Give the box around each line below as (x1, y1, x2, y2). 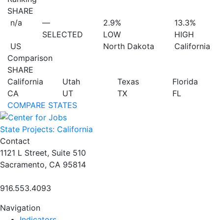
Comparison (7, 53, 53, 63)
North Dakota (103, 41, 154, 51)
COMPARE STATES (7, 100, 77, 110)
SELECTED (42, 29, 83, 39)
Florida (172, 76, 198, 86)
